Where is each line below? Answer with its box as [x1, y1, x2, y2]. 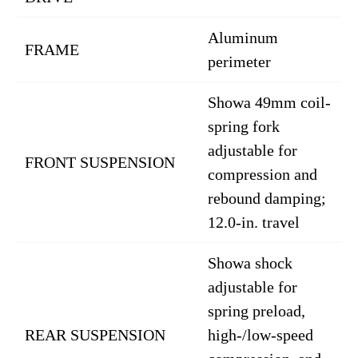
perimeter [208, 53, 271, 70]
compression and [208, 165, 317, 183]
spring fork [208, 117, 280, 135]
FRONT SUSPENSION [25, 153, 175, 171]
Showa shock [208, 254, 292, 272]
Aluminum [208, 29, 278, 46]
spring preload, [208, 302, 305, 320]
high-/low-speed [208, 326, 313, 344]
